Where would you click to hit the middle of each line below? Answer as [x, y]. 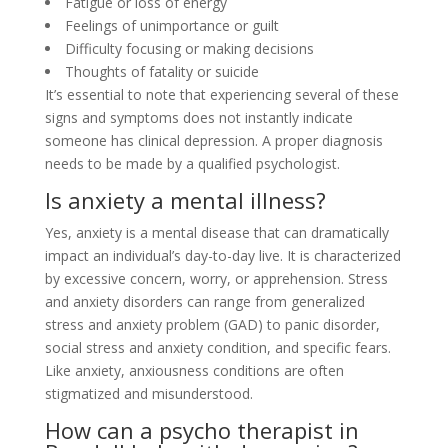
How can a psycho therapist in [201, 430]
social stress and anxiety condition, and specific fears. [217, 347]
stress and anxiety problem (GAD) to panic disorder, [212, 324]
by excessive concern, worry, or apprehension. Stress [216, 278]
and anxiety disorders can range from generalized [204, 301]
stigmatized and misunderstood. [148, 393]
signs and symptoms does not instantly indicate [198, 117]
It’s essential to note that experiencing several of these [221, 94]
